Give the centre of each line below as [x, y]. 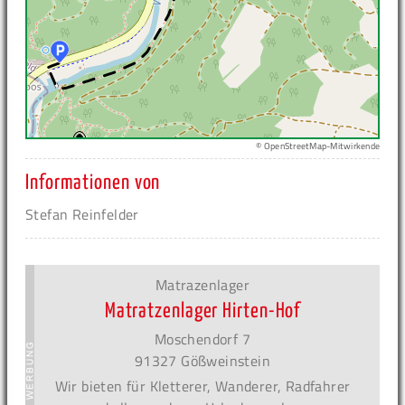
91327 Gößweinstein [202, 361]
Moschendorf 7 [202, 339]
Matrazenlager [202, 285]
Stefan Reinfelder [82, 215]
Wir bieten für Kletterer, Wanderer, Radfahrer [202, 386]
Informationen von [93, 184]
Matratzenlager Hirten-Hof [202, 312]
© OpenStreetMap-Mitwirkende [318, 146]
